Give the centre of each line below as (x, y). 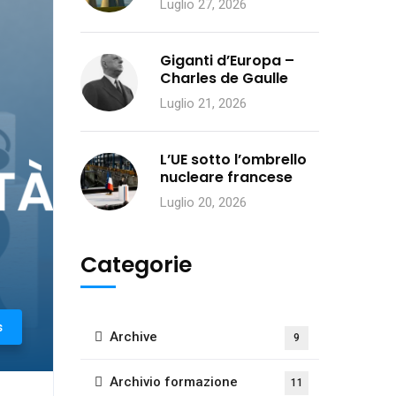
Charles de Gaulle (224, 78)
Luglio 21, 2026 (203, 103)
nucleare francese (226, 177)
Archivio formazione (174, 382)
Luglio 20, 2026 (203, 202)
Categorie (136, 265)
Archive (133, 337)
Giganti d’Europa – (227, 61)
